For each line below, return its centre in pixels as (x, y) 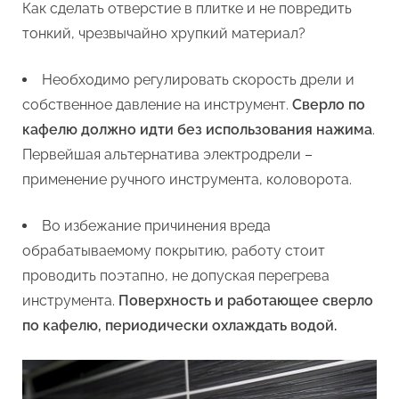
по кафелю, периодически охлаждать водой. (179, 325)
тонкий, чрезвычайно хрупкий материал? (164, 33)
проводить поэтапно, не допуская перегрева (176, 275)
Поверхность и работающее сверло (246, 300)
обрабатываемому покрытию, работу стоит (174, 250)
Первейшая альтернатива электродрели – (167, 154)
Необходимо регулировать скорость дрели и (198, 79)
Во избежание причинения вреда (156, 225)
